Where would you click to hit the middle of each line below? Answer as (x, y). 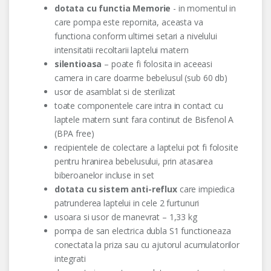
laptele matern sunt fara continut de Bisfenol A (144, 120)
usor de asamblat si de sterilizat (115, 92)
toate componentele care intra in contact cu (139, 106)
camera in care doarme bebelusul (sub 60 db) (141, 78)
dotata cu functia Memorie (113, 8)
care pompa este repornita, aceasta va (129, 22)
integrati (70, 259)
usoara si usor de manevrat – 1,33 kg (126, 217)
